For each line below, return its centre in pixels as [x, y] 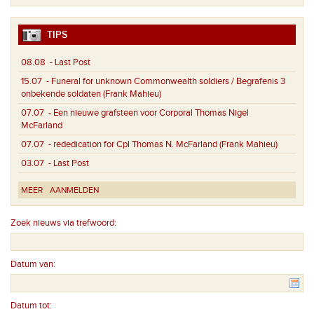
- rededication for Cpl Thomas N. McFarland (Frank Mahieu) [161, 144]
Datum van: [33, 264]
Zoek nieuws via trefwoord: [63, 223]
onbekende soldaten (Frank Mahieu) [91, 94]
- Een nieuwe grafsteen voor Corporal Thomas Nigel [146, 112]
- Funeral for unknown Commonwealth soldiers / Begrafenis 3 [164, 81]
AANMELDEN [74, 190]
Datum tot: [31, 305]
